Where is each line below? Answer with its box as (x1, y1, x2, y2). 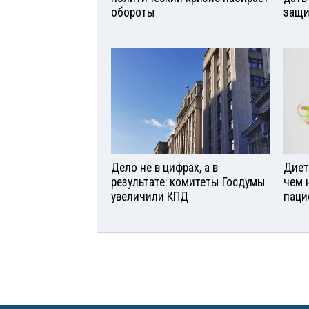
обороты (111, 5, 155, 19)
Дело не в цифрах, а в (111, 160, 218, 175)
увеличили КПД (111, 189, 188, 203)
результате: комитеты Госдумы (111, 175, 266, 189)
